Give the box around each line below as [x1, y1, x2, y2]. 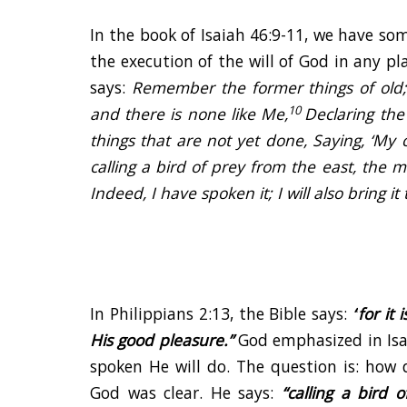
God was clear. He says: [90, 382, 283, 404]
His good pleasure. [90, 329, 228, 352]
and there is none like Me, [90, 103, 289, 125]
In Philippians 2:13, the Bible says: [90, 303, 353, 325]
